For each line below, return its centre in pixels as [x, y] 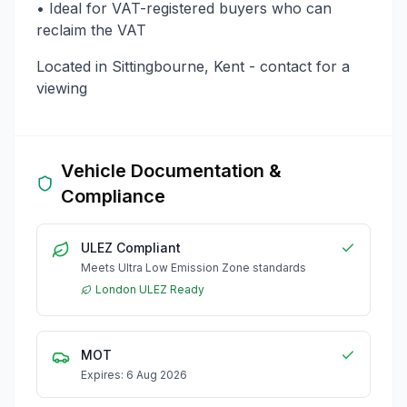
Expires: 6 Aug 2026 [134, 375]
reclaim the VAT [91, 30]
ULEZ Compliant [131, 248]
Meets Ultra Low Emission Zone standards [194, 268]
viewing [62, 89]
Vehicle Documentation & [171, 171]
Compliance [113, 197]
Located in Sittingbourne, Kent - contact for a [193, 67]
